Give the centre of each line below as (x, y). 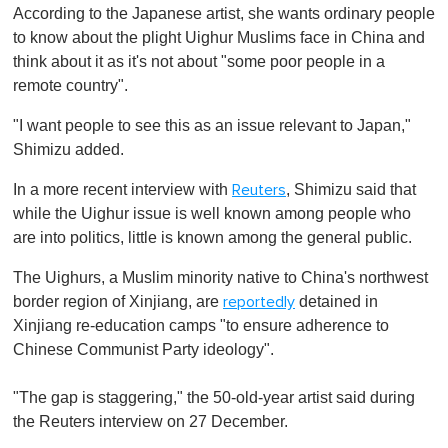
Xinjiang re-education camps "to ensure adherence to (201, 325)
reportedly (259, 301)
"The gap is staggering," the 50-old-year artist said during (214, 397)
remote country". (70, 85)
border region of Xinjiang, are (118, 301)
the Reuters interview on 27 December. (150, 421)
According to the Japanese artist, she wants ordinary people (224, 13)
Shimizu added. (68, 149)
